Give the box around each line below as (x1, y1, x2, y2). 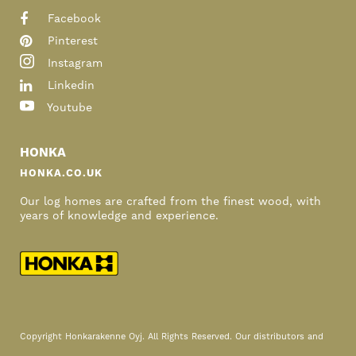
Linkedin (44, 78, 95, 93)
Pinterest (44, 33, 98, 48)
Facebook (44, 11, 101, 26)
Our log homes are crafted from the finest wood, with (20, 194, 321, 209)
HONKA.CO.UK (20, 166, 103, 180)
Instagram (44, 56, 103, 71)
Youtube (44, 100, 92, 115)
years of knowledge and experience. (20, 208, 219, 223)
